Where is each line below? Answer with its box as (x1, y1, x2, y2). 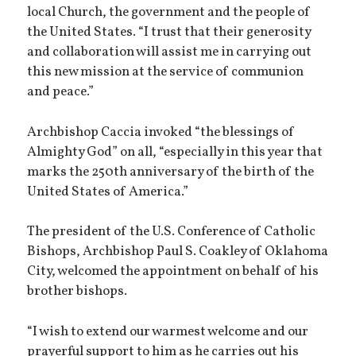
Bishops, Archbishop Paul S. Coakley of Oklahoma (27, 242, 329, 262)
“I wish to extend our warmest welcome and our (27, 322, 309, 342)
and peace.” (27, 82, 95, 102)
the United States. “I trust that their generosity (27, 22, 311, 42)
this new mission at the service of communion (27, 62, 304, 82)
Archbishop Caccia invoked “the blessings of (27, 122, 296, 142)
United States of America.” (27, 182, 189, 202)
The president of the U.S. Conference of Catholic (27, 222, 316, 242)
